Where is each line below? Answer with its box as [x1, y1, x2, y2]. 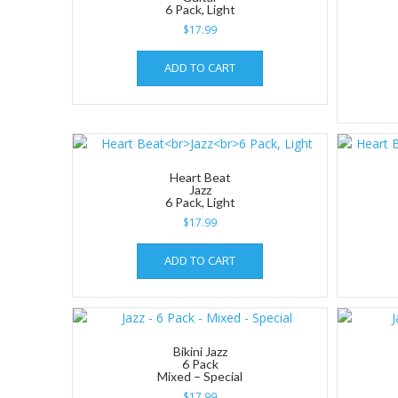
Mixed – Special [157, 368, 243, 384]
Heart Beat [169, 169, 231, 185]
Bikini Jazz [172, 343, 227, 359]
